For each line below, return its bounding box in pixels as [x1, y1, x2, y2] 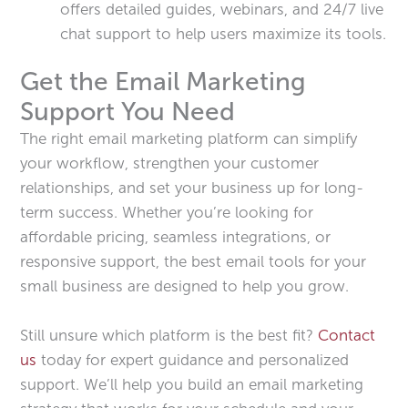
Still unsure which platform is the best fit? [20, 325, 319, 344]
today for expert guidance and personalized [36, 350, 350, 369]
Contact [318, 325, 376, 344]
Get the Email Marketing [20, 66, 307, 97]
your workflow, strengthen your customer [20, 153, 320, 172]
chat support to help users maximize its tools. [60, 24, 387, 43]
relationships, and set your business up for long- [20, 178, 364, 197]
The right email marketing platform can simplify [20, 128, 358, 148]
